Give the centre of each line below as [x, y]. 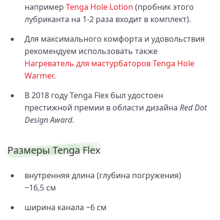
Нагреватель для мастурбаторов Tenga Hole [110, 63]
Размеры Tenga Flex [54, 150]
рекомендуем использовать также [91, 51]
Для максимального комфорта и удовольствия [115, 39]
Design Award [48, 120]
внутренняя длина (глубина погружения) [103, 175]
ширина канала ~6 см [66, 207]
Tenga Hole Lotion [99, 7]
